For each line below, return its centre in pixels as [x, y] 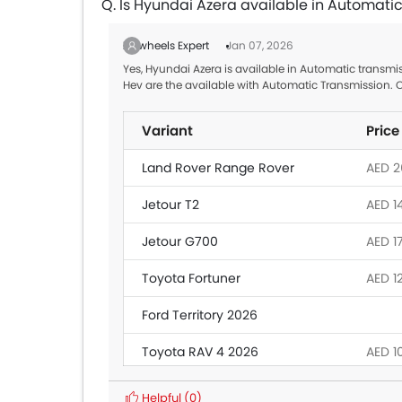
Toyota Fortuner [191, 278]
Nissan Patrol [181, 389]
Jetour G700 [180, 241]
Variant [167, 131]
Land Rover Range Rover [218, 168]
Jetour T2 [170, 205]
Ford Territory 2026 [200, 315]
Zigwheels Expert [167, 45]
